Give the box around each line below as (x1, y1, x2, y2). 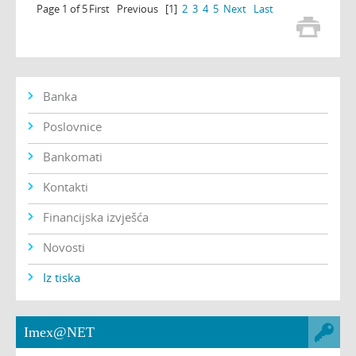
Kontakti (43, 179, 88, 195)
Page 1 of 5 (37, 2, 87, 17)
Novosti (43, 239, 85, 256)
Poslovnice (43, 118, 102, 135)
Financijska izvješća (43, 209, 149, 226)
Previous (117, 2, 158, 17)
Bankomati (43, 149, 103, 165)
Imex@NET (24, 324, 95, 341)
